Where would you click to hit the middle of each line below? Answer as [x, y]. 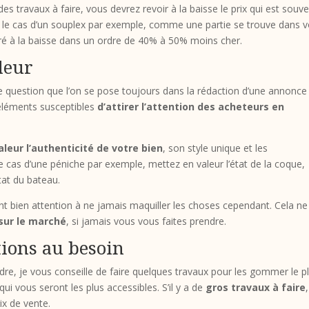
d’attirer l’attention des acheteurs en [191, 106]
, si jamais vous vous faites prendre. [147, 221]
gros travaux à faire [256, 287]
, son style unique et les [216, 148]
